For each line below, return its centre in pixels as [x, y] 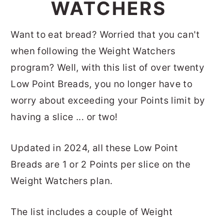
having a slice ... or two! [64, 117]
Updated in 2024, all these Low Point [94, 148]
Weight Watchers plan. [62, 181]
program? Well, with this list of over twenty [108, 68]
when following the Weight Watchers [93, 51]
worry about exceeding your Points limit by [108, 101]
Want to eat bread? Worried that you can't [105, 35]
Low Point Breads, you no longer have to [102, 84]
